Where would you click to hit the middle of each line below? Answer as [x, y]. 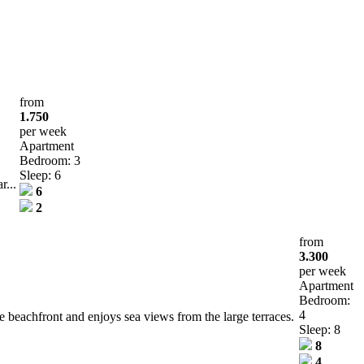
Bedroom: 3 [50, 160]
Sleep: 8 [320, 329]
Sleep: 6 [40, 175]
